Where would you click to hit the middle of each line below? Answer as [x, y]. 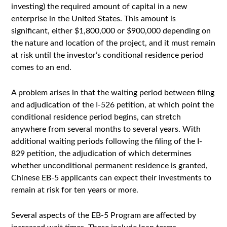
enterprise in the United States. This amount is [94, 19]
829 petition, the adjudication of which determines [102, 154]
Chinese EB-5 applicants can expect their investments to [111, 178]
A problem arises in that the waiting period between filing [113, 93]
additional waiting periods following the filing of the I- [107, 141]
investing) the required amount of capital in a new [100, 7]
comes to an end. [42, 67]
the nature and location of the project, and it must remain [113, 43]
